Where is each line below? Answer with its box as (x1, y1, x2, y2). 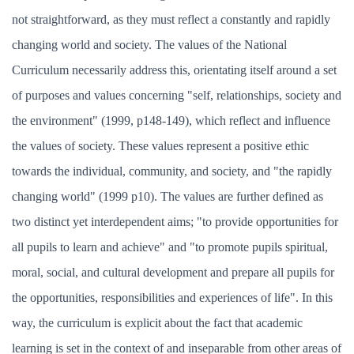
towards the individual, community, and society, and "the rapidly (12, 164, 332, 178)
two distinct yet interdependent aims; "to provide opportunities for (12, 215, 338, 228)
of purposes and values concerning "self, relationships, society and (12, 88, 341, 102)
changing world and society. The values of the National (12, 38, 287, 51)
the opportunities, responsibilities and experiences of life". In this (12, 291, 333, 304)
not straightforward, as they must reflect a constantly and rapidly (12, 13, 330, 26)
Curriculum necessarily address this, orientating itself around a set (12, 63, 337, 77)
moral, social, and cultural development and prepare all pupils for (12, 265, 334, 279)
